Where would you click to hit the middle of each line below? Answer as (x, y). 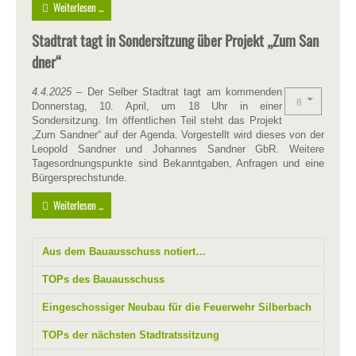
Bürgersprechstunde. (79, 177)
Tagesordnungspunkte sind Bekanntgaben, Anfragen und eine (178, 163)
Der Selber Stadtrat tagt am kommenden (182, 91)
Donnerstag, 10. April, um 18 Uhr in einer (157, 106)
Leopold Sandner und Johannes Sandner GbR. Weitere (178, 149)
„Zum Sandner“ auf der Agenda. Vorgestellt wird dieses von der (178, 134)
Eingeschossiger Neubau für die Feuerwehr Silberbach (177, 307)
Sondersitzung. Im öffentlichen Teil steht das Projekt (157, 120)
